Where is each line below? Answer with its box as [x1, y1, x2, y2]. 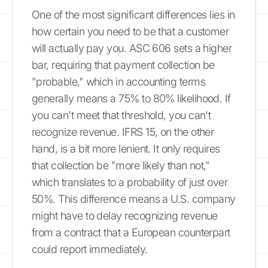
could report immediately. [32, 242, 148, 255]
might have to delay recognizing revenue [32, 209, 218, 222]
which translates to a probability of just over [32, 175, 228, 188]
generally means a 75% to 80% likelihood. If [32, 92, 231, 105]
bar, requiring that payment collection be [32, 58, 215, 71]
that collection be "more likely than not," [32, 159, 210, 172]
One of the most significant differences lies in [32, 8, 235, 21]
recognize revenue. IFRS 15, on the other [32, 125, 214, 138]
